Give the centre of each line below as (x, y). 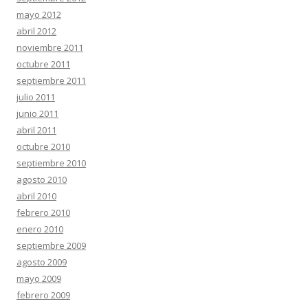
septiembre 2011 (51, 80)
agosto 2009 (42, 262)
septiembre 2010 (51, 163)
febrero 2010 (43, 212)
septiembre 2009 (51, 245)
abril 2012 (36, 31)
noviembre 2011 (50, 47)
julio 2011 (36, 97)
